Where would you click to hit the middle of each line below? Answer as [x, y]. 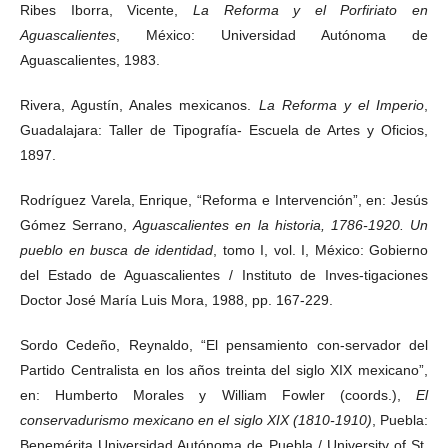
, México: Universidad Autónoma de [272, 34]
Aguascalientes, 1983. [90, 59]
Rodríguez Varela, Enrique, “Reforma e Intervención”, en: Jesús [224, 199]
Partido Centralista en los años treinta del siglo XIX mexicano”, [224, 369]
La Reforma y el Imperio [341, 104]
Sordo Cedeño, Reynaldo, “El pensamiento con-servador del [224, 344]
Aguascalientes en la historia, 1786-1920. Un [281, 224]
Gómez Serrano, [77, 224]
